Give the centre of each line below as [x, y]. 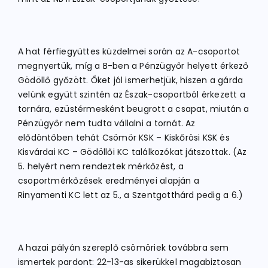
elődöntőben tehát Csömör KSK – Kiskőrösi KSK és [124, 138]
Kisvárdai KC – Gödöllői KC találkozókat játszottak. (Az [133, 152]
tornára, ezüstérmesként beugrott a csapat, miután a [134, 109]
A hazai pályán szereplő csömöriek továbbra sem [124, 248]
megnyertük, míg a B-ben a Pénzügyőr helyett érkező [133, 66]
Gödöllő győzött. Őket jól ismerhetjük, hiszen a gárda [131, 80]
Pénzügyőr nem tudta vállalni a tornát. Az [107, 123]
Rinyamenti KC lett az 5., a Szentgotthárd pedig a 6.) [131, 195]
